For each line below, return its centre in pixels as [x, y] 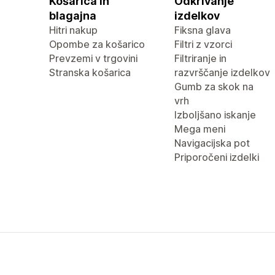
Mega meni [200, 129]
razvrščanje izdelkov [222, 72]
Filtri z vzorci [203, 44]
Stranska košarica [90, 72]
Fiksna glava [203, 30]
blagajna [73, 16]
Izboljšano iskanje [215, 115]
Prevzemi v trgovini [93, 58]
